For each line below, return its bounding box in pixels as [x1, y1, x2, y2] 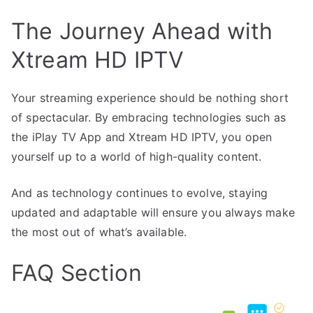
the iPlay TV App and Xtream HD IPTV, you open [11, 129, 272, 144]
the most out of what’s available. [11, 224, 187, 239]
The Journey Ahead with [11, 17, 273, 45]
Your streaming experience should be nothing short [11, 90, 289, 105]
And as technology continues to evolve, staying [11, 185, 268, 200]
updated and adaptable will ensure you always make [11, 205, 295, 219]
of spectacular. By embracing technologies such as [11, 110, 286, 124]
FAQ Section [11, 259, 142, 286]
